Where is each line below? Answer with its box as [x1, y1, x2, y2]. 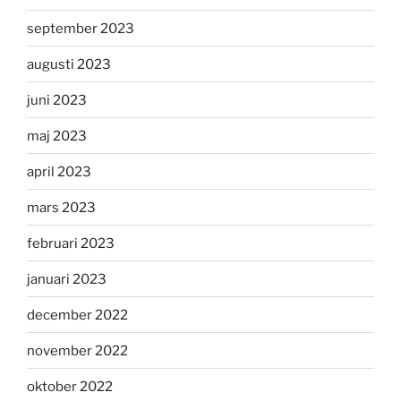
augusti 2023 [27, 55, 111, 73]
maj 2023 [27, 127, 87, 144]
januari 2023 [27, 270, 107, 287]
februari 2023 [27, 235, 115, 252]
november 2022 [27, 342, 128, 359]
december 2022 [27, 306, 128, 323]
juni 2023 [27, 91, 87, 108]
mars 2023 [27, 199, 96, 216]
